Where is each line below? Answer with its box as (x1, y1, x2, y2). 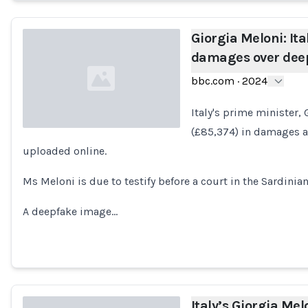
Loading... (22, 151, 69, 164)
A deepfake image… (23, 205, 118, 218)
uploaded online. (23, 144, 107, 157)
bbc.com (190, 74, 234, 87)
